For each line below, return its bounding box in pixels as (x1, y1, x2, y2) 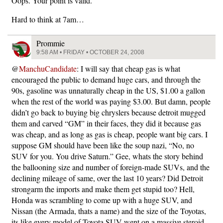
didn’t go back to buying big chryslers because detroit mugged (11, 107, 206, 117)
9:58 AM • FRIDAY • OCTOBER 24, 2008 (36, 49, 144, 56)
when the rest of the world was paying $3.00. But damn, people (11, 96, 211, 107)
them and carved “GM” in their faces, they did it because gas (11, 118, 201, 128)
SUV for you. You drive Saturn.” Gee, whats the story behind (11, 151, 203, 161)
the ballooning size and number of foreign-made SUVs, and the (11, 162, 210, 172)
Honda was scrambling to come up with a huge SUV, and (11, 195, 192, 205)
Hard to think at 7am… (11, 14, 84, 24)
